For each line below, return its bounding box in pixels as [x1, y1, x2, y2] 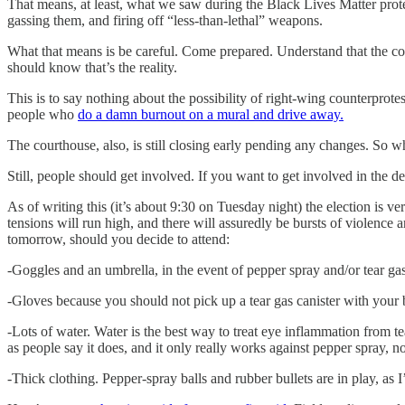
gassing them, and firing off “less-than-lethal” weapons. [7, 12, 323, 28]
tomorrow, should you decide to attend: [7, 231, 233, 247]
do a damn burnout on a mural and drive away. [78, 106, 344, 122]
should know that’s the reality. [7, 59, 177, 75]
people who [7, 106, 78, 122]
